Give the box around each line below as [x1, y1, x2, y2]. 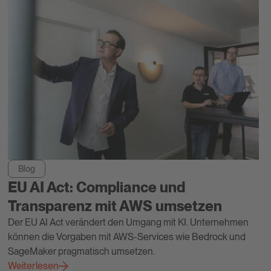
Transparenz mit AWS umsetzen [8, 197, 223, 215]
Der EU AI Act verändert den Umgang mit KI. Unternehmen [8, 216, 249, 228]
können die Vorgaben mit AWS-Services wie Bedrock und [8, 230, 246, 243]
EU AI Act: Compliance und [8, 178, 186, 196]
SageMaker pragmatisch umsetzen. [8, 245, 155, 257]
